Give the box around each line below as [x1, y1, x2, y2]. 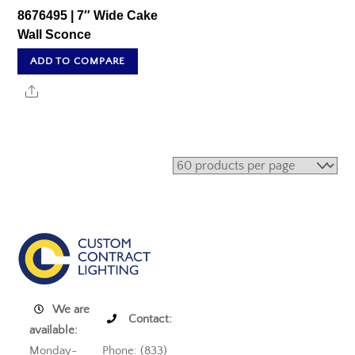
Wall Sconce [17, 28, 92, 42]
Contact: [125, 312, 173, 326]
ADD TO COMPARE [29, 55, 126, 67]
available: [29, 323, 78, 338]
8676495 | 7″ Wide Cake [17, 9, 158, 23]
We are [52, 303, 90, 317]
